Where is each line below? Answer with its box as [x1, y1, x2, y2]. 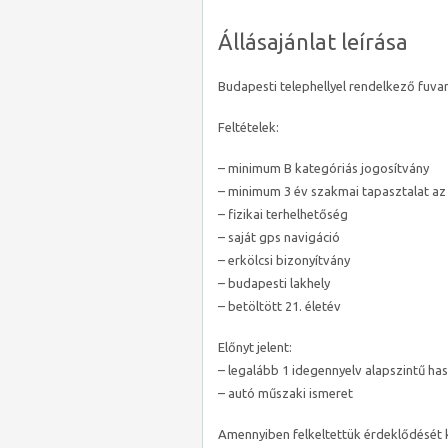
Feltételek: [218, 120, 279, 134]
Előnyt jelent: [218, 340, 292, 354]
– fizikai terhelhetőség [218, 207, 348, 221]
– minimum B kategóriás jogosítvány [218, 161, 429, 175]
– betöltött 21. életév [218, 299, 341, 313]
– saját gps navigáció [218, 230, 340, 244]
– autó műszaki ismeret [218, 386, 353, 400]
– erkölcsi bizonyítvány [218, 253, 350, 267]
